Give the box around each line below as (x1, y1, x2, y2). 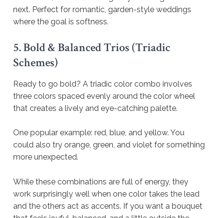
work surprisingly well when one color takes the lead (13, 189, 200, 199)
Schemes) (13, 54, 58, 71)
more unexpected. (13, 152, 78, 162)
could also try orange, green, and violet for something (13, 140, 205, 150)
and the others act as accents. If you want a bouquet (13, 201, 202, 211)
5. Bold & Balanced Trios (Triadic (13, 39, 170, 55)
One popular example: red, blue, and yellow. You (13, 128, 184, 138)
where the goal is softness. (13, 17, 109, 27)
